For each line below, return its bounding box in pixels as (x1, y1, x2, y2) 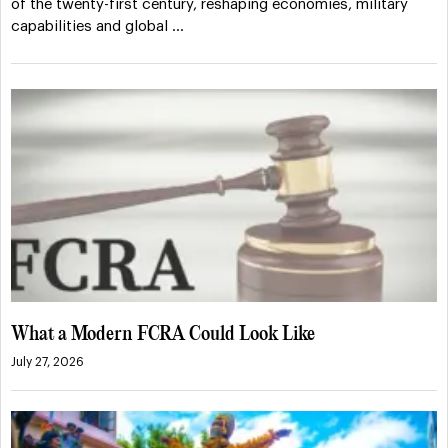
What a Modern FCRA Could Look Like (11, 325, 315, 345)
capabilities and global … (11, 19, 184, 35)
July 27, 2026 (11, 356, 84, 369)
